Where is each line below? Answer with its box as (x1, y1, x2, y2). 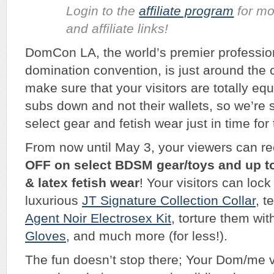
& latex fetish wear (25, 176, 139, 190)
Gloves (25, 229, 66, 243)
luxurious (25, 193, 82, 208)
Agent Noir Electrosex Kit (25, 211, 171, 226)
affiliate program (139, 4, 234, 18)
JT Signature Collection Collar (82, 193, 256, 208)
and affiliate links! (66, 21, 169, 36)
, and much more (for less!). (66, 229, 228, 243)
